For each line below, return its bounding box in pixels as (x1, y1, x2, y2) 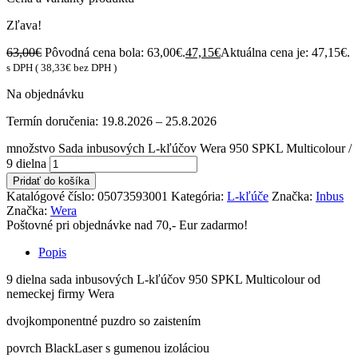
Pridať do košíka (13, 174, 89, 187)
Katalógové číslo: (6, 189, 97, 203)
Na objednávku (6, 86, 84, 101)
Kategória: (171, 189, 227, 203)
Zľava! (6, 18, 42, 32)
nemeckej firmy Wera (6, 286, 114, 300)
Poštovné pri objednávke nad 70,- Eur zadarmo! (6, 217, 248, 232)
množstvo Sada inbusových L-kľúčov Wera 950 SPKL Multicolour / (6, 141, 352, 155)
